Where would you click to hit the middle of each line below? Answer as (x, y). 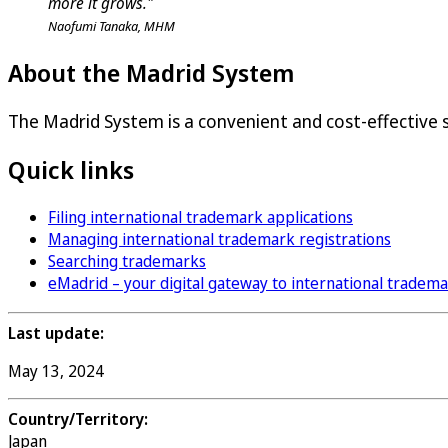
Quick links (71, 169)
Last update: (56, 332)
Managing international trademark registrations (219, 238)
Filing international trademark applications (200, 216)
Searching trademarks (127, 260)
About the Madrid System (151, 72)
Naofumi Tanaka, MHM (111, 26)
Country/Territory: (78, 418)
